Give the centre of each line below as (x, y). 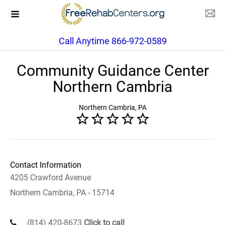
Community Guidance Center (113, 71)
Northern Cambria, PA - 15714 (62, 193)
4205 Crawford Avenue (50, 178)
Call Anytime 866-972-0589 (113, 41)
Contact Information (46, 165)
